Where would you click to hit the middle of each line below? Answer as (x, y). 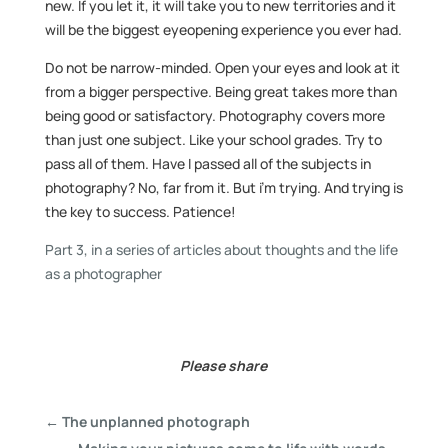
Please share (224, 365)
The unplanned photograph (155, 421)
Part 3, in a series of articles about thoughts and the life (221, 249)
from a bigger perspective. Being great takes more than (220, 91)
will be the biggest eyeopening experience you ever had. (223, 29)
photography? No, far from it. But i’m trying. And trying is (223, 187)
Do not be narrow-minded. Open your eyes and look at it (222, 67)
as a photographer (103, 273)
